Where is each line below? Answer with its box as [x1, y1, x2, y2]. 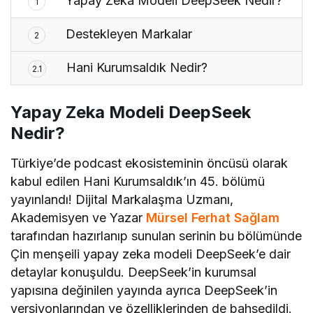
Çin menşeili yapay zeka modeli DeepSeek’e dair [10, 247, 291, 262]
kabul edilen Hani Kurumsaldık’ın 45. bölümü [10, 174, 265, 189]
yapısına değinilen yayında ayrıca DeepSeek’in [10, 283, 278, 298]
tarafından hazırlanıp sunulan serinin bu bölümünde [10, 228, 303, 244]
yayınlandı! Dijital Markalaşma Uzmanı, [10, 192, 234, 208]
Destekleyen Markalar [62, 27, 193, 42]
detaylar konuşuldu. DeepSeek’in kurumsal [10, 265, 257, 280]
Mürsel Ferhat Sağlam [146, 210, 280, 226]
